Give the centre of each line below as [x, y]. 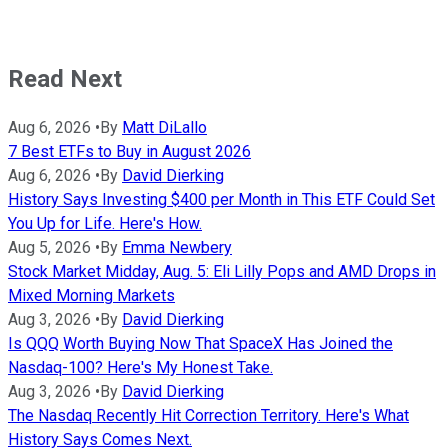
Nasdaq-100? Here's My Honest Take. [140, 368]
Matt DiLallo [164, 128]
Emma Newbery [177, 248]
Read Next [65, 78]
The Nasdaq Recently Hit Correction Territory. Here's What [208, 416]
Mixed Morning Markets [91, 296]
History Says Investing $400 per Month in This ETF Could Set [221, 200]
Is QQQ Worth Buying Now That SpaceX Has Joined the [200, 344]
